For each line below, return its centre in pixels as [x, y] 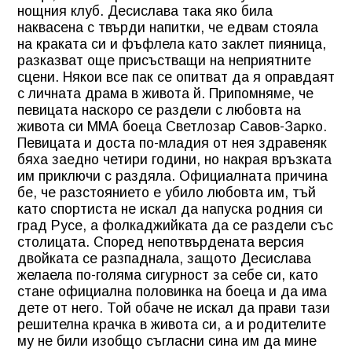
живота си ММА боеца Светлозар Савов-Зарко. [172, 126]
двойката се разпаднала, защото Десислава [164, 258]
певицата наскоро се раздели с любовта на [159, 110]
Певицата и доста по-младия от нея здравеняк [172, 143]
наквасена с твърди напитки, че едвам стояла [168, 27]
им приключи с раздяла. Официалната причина [172, 176]
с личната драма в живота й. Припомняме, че [165, 93]
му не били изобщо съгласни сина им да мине [167, 341]
